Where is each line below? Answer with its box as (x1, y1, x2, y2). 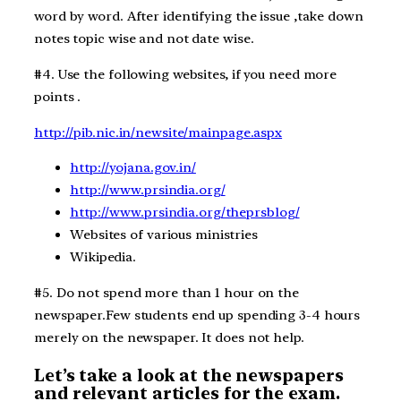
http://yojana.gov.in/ (70, 159, 196, 176)
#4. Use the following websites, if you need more (34, 65, 337, 82)
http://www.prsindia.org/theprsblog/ (70, 204, 300, 221)
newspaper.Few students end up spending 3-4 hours (34, 307, 361, 324)
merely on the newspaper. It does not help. (34, 329, 304, 346)
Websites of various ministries (70, 226, 258, 243)
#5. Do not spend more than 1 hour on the (34, 285, 299, 302)
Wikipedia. (70, 249, 136, 266)
